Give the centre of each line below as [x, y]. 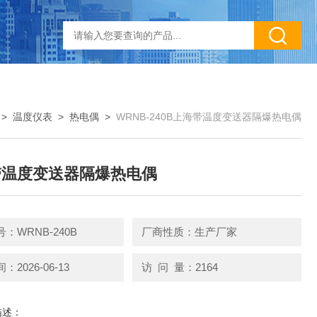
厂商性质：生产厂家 [189, 232]
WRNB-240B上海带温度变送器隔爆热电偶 [209, 117]
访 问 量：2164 [179, 267]
